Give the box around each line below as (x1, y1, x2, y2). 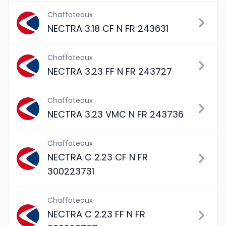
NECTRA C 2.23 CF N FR (47, 151, 148, 163)
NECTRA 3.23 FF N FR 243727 (47, 65, 172, 78)
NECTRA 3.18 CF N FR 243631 (47, 22, 168, 35)
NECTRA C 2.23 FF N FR (47, 208, 145, 220)
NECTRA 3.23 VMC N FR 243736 (47, 108, 184, 121)
